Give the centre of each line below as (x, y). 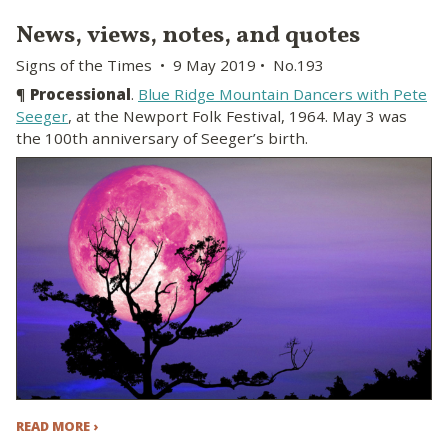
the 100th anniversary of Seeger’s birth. (162, 138)
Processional (80, 94)
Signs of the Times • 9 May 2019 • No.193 (170, 64)
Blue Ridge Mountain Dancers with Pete (282, 94)
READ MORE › (57, 425)
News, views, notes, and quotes (188, 35)
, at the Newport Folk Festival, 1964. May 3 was (237, 116)
